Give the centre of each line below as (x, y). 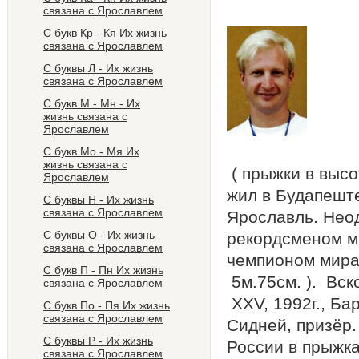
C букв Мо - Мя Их (91, 151)
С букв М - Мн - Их (92, 103)
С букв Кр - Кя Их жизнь (105, 33)
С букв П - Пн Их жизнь (103, 270)
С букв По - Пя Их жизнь (107, 305)
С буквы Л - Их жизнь (98, 68)
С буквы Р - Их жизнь (98, 341)
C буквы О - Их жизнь (99, 235)
